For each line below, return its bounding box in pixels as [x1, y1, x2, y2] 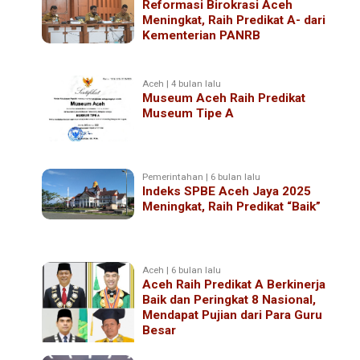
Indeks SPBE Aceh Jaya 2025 [142, 183, 312, 198]
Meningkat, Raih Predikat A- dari [142, 12, 326, 27]
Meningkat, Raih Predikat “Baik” [142, 198, 321, 214]
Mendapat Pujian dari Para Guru [142, 307, 323, 322]
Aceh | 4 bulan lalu [142, 77, 222, 89]
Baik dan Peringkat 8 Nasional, [142, 292, 317, 307]
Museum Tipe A [142, 105, 235, 121]
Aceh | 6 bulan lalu [142, 264, 222, 276]
